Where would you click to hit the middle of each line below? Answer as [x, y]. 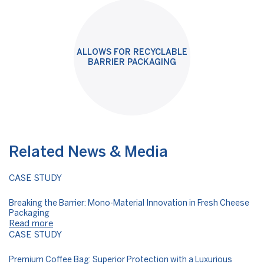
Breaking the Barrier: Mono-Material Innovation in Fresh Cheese [129, 203]
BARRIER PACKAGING [132, 62]
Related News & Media [88, 152]
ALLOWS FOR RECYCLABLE [132, 52]
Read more [31, 224]
